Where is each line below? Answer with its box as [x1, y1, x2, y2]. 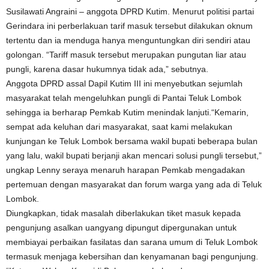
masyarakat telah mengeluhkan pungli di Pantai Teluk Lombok [6, 93, 241, 103]
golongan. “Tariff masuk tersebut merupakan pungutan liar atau [6, 50, 246, 59]
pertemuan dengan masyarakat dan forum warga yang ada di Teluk [6, 180, 262, 189]
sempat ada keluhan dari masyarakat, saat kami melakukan [6, 122, 232, 131]
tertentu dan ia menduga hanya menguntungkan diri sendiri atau [6, 35, 250, 45]
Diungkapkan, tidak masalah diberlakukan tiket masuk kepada [6, 208, 241, 218]
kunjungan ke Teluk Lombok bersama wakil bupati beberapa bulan [6, 136, 258, 146]
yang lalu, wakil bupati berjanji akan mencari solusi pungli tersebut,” [6, 151, 262, 160]
